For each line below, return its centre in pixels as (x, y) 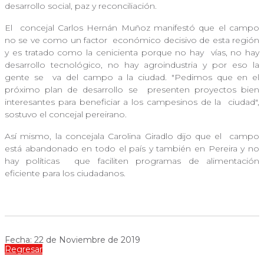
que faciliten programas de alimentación (167, 161)
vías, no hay (235, 52)
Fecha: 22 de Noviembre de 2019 (72, 240)
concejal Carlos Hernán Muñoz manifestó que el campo (138, 27)
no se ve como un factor (57, 40)
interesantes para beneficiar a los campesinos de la (115, 102)
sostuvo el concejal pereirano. (68, 114)
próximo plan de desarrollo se (74, 89)
